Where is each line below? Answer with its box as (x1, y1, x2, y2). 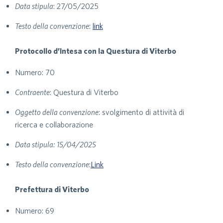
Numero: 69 (15, 206, 54, 215)
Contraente (15, 88, 50, 97)
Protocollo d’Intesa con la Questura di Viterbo (15, 46, 176, 55)
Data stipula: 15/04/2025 (15, 140, 96, 149)
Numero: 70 (15, 68, 55, 77)
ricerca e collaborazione (15, 120, 93, 129)
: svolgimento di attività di (99, 108, 184, 116)
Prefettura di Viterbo (15, 185, 89, 194)
